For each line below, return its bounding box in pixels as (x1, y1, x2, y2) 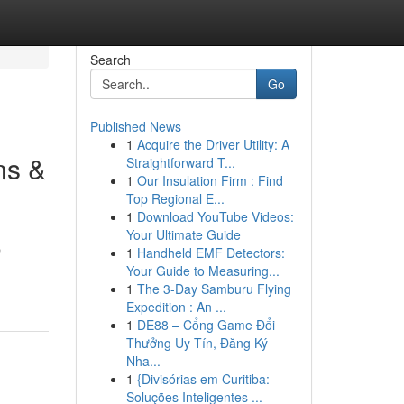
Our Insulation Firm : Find (136, 171, 283, 189)
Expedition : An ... (125, 298, 226, 316)
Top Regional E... (125, 189, 225, 207)
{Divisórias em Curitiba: (136, 370, 270, 388)
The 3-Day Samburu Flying (136, 280, 291, 298)
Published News (89, 117, 181, 135)
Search (89, 50, 131, 69)
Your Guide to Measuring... (125, 262, 280, 280)
